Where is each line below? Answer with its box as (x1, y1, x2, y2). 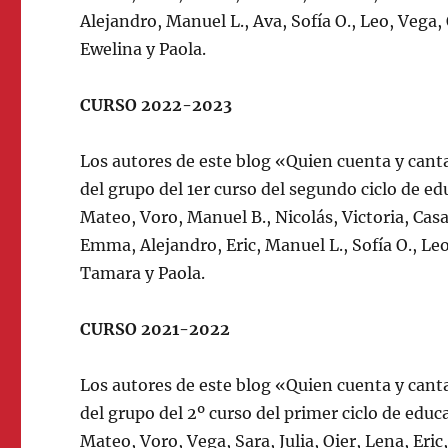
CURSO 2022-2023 (80, 95, 233, 115)
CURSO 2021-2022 (80, 319, 231, 339)
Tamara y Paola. (80, 263, 206, 283)
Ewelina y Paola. (80, 39, 207, 59)
